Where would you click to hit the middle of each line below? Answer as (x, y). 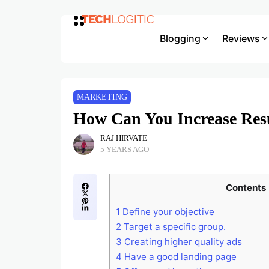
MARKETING (102, 97)
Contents (246, 188)
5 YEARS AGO (125, 150)
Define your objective (167, 212)
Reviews (241, 38)
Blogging (180, 38)
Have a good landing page (179, 257)
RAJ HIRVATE (124, 138)
